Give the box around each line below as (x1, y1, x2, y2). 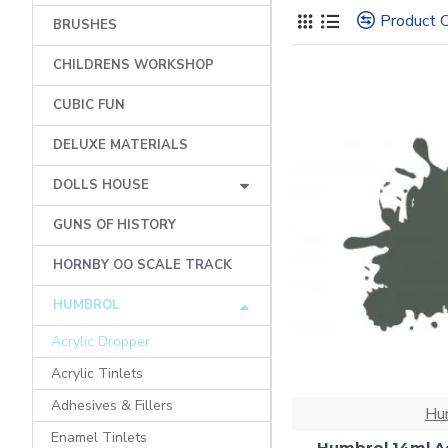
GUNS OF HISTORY (53, 216, 176, 234)
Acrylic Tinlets (51, 364, 143, 383)
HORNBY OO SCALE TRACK (53, 256, 232, 274)
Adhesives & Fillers (51, 396, 173, 415)
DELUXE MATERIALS (53, 136, 188, 154)
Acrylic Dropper (51, 332, 150, 351)
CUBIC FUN (53, 96, 125, 114)
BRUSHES (53, 16, 117, 34)
